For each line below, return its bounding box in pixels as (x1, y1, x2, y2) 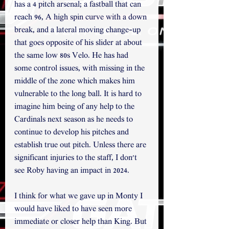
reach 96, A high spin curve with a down (14, 13, 149, 23)
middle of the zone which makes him (14, 77, 137, 87)
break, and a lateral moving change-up (14, 26, 143, 36)
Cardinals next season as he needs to (14, 115, 135, 125)
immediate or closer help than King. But (14, 217, 149, 227)
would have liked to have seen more (14, 204, 134, 215)
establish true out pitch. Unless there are (14, 141, 148, 151)
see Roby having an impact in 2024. (14, 166, 129, 176)
